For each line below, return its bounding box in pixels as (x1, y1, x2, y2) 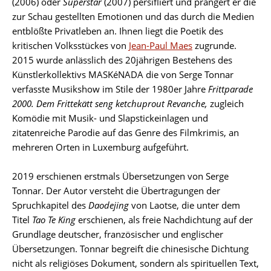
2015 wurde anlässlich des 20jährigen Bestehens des (12, 53, 232, 66)
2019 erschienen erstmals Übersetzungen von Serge (12, 169, 229, 182)
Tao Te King (32, 213, 76, 226)
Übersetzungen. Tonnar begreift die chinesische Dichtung (12, 242, 249, 255)
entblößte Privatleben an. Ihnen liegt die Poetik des (12, 24, 223, 37)
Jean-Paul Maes (129, 39, 192, 51)
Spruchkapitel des (12, 198, 88, 211)
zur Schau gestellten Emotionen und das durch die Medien (12, 10, 254, 22)
